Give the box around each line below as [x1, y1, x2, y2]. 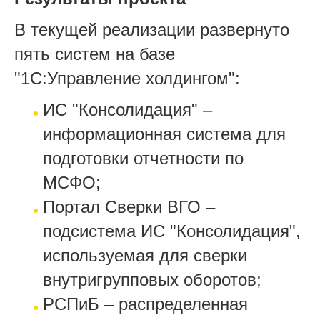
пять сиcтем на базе [14, 44, 175, 64]
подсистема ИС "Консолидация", [43, 221, 301, 241]
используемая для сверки [43, 246, 247, 265]
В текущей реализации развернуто [14, 20, 289, 39]
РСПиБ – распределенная [43, 294, 248, 314]
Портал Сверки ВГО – [43, 197, 215, 216]
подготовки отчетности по [43, 149, 244, 168]
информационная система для [43, 124, 286, 144]
